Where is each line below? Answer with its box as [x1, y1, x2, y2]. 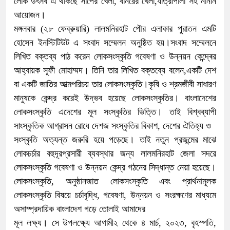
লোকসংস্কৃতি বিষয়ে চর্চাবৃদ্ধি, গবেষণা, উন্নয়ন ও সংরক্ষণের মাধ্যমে [14, 189, 216, 200]
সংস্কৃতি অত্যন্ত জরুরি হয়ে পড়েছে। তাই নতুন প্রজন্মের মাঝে [14, 134, 216, 145]
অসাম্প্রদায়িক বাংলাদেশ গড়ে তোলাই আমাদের [14, 203, 145, 214]
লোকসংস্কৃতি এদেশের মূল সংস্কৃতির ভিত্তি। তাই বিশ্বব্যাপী [14, 106, 216, 117]
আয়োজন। [14, 9, 46, 20]
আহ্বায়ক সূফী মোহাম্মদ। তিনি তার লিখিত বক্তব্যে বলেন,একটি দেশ [14, 65, 216, 75]
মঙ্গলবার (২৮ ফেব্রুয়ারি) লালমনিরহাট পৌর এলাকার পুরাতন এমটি [14, 23, 216, 34]
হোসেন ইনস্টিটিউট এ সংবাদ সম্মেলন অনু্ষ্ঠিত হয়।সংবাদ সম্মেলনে [14, 37, 216, 48]
